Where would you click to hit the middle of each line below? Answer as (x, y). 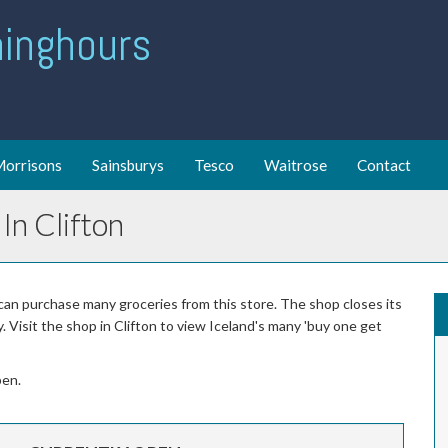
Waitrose (295, 165)
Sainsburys (128, 165)
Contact (384, 165)
